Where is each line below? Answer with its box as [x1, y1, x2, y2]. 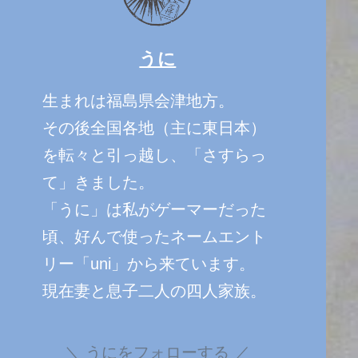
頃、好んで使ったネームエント [42, 227, 266, 245]
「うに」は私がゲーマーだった [42, 200, 266, 218]
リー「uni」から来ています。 [42, 254, 255, 272]
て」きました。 [42, 173, 154, 191]
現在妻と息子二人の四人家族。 [42, 281, 266, 300]
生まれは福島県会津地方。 [42, 91, 234, 109]
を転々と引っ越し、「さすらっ [42, 145, 266, 164]
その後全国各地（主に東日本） [42, 118, 266, 137]
